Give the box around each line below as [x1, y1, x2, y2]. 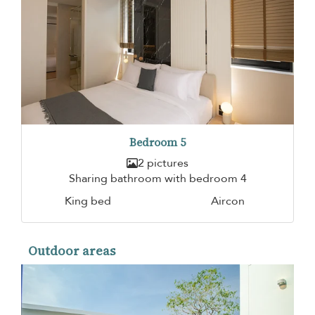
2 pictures [138, 155, 188, 171]
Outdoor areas [28, 241, 115, 259]
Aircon [210, 193, 245, 209]
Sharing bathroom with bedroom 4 [68, 170, 247, 186]
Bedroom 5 [129, 134, 186, 150]
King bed [64, 193, 111, 209]
